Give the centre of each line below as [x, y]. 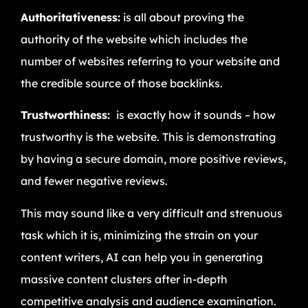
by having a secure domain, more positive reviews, [153, 159]
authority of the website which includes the [134, 39]
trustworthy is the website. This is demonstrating [148, 137]
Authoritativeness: [70, 17]
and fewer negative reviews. [94, 181]
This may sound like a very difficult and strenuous [152, 213]
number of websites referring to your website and [150, 61]
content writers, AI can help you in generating [142, 257]
